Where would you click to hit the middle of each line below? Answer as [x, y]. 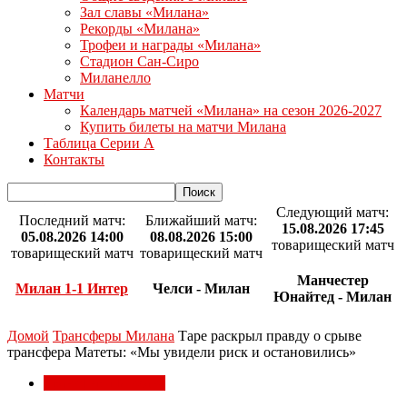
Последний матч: [72, 220]
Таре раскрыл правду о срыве [270, 336]
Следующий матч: [333, 212]
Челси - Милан [201, 289]
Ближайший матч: [201, 220]
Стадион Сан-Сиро [139, 61]
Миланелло [115, 78]
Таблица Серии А [99, 143]
